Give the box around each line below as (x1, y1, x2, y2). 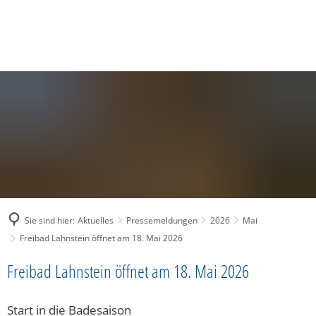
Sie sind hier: (25, 214, 75, 226)
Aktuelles (78, 214, 114, 226)
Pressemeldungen (126, 214, 197, 226)
